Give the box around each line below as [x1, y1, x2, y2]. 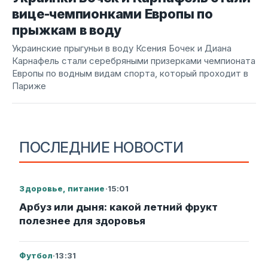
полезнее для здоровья [19, 215, 146, 227]
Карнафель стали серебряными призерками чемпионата [12, 55, 256, 67]
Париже [12, 80, 47, 92]
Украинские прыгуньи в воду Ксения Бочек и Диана [12, 42, 232, 54]
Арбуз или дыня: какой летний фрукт [19, 201, 218, 214]
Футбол [19, 251, 53, 261]
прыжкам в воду [12, 22, 121, 38]
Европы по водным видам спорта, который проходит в [12, 68, 249, 80]
